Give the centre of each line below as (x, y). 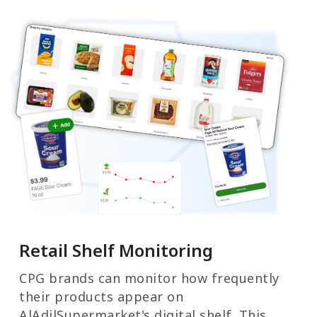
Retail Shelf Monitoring (116, 250)
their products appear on (101, 296)
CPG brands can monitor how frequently (149, 278)
